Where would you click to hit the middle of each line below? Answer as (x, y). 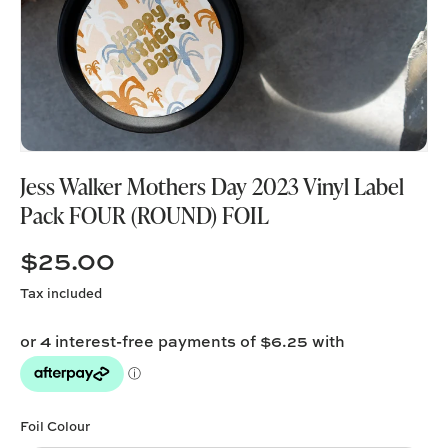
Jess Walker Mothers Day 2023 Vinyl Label (212, 186)
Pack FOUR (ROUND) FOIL (144, 215)
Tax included (61, 293)
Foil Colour (55, 426)
